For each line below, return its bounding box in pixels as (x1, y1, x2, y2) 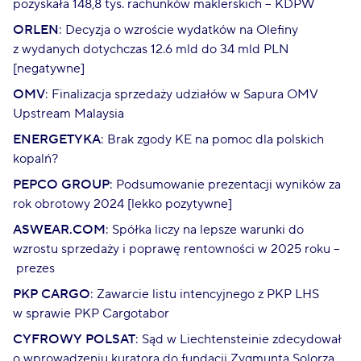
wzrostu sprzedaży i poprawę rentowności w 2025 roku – (13, 240, 340, 257)
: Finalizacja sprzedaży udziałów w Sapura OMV (45, 85, 318, 102)
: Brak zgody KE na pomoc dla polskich (101, 131, 324, 147)
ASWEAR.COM (13, 221, 106, 238)
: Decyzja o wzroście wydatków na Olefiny (59, 21, 298, 38)
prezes (13, 259, 55, 276)
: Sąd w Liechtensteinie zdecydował (135, 330, 342, 347)
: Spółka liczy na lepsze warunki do (106, 221, 304, 238)
